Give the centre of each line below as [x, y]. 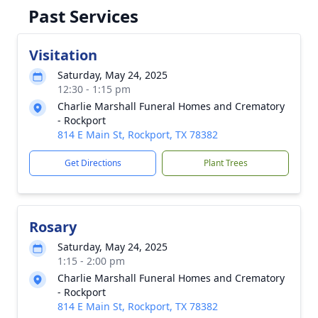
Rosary [53, 227]
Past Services [83, 16]
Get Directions [93, 163]
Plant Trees [225, 163]
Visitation [63, 55]
